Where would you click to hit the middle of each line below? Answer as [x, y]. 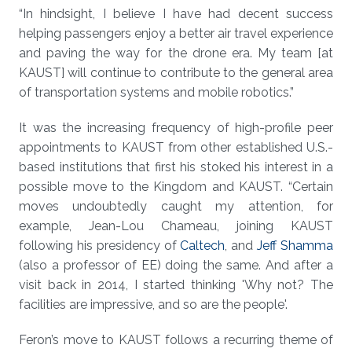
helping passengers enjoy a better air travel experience [176, 33]
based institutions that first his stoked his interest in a [176, 167]
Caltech [203, 246]
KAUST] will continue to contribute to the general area [176, 73]
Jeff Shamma [295, 246]
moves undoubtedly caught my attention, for [176, 206]
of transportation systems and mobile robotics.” [156, 92]
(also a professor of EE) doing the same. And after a [176, 265]
